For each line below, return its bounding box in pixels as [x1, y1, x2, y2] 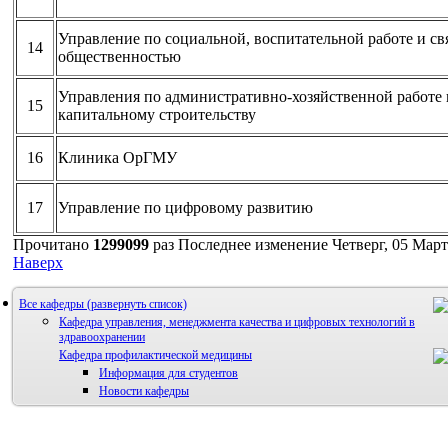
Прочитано [13, 235, 93, 253]
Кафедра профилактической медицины [59, 347, 252, 362]
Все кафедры [19, 296, 84, 311]
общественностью [58, 47, 181, 65]
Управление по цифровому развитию [58, 198, 313, 216]
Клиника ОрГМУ [58, 148, 177, 166]
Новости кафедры [99, 383, 189, 398]
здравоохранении [59, 329, 145, 347]
